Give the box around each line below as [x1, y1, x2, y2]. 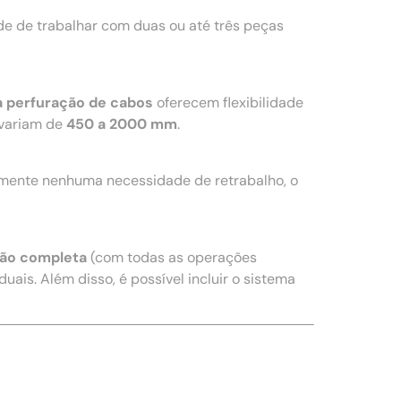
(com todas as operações [87, 247, 257, 267]
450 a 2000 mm [66, 115, 177, 134]
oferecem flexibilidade [153, 93, 303, 113]
